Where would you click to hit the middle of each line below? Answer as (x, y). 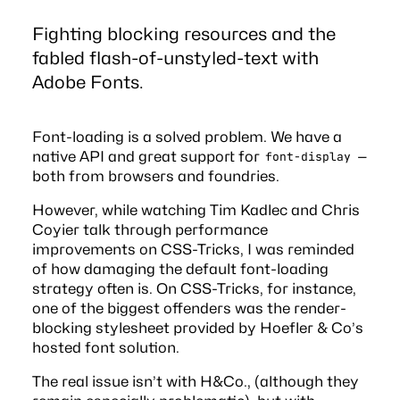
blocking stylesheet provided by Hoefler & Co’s (197, 327)
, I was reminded (297, 249)
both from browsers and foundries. (155, 175)
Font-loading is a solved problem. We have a (187, 136)
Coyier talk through (103, 229)
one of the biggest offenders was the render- (189, 308)
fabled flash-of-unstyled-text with (175, 58)
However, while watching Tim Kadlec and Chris (196, 209)
